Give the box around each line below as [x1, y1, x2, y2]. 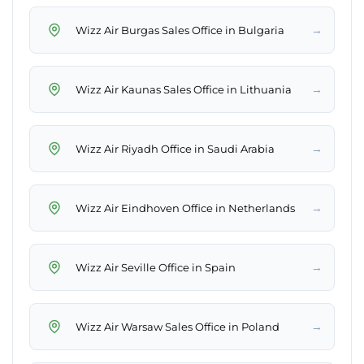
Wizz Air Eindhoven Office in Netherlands [76, 201, 295, 214]
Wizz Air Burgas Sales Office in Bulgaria [76, 23, 284, 37]
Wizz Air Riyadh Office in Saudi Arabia [76, 141, 275, 155]
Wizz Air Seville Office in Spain [76, 260, 236, 274]
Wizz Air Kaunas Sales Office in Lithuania [76, 82, 292, 96]
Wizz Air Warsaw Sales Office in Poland [76, 319, 279, 333]
